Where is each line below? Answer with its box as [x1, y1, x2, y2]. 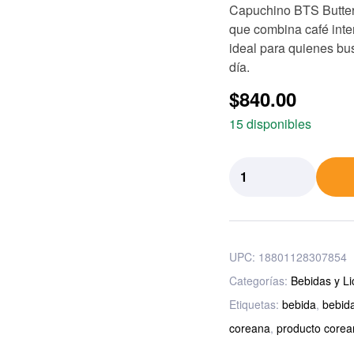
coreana [228, 320, 270, 336]
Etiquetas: [228, 296, 282, 312]
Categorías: [228, 273, 291, 288]
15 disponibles [228, 115, 311, 133]
